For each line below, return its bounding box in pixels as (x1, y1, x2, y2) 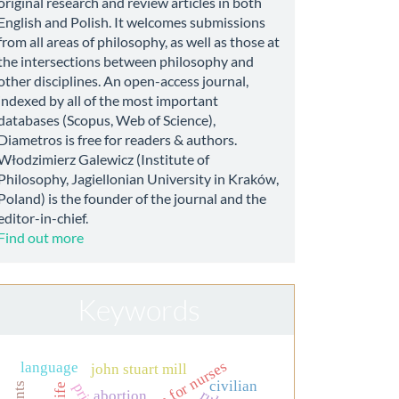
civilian (208, 378, 258, 395)
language (20, 359, 78, 377)
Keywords (77, 291, 200, 327)
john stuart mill (89, 361, 188, 379)
